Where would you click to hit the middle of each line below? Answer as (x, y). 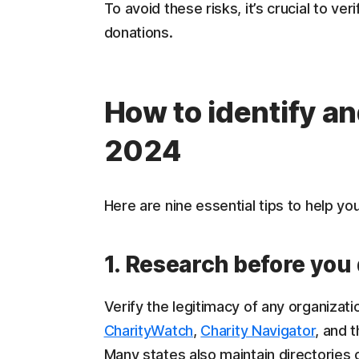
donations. (138, 32)
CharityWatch (148, 331)
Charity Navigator (258, 331)
